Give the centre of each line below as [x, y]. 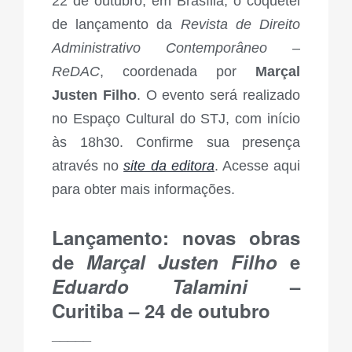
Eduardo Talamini [150, 286]
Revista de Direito [240, 25]
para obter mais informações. [143, 190]
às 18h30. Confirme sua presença [176, 143]
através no [88, 166]
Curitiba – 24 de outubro [161, 311]
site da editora [169, 166]
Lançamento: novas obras [176, 238]
